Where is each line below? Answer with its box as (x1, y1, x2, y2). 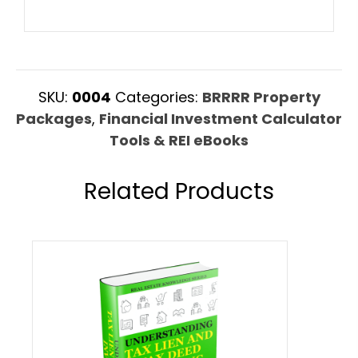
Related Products (84, 175, 274, 207)
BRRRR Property (201, 86, 320, 107)
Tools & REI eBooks (109, 129, 249, 150)
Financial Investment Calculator (99, 108, 342, 129)
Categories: (114, 86, 202, 107)
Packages (16, 108, 92, 129)
